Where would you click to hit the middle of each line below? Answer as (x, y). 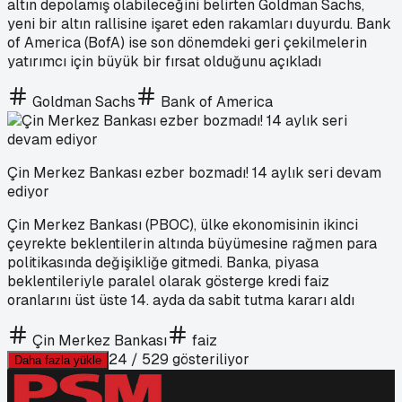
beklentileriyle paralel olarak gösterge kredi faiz (168, 281)
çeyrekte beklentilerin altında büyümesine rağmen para (192, 243)
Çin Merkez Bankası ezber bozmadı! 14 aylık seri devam (194, 172)
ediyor (28, 191)
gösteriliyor (209, 359)
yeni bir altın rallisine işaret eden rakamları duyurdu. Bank (199, 23)
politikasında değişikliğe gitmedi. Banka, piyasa (163, 262)
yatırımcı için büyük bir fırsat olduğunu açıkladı (164, 61)
